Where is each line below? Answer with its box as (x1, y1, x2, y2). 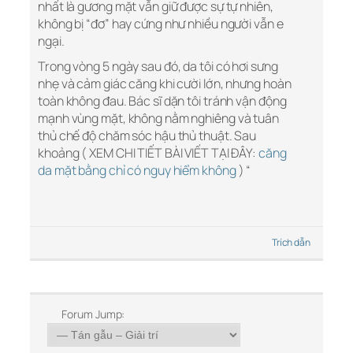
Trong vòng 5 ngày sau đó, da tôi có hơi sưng (38, 58, 278, 76)
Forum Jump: (59, 307, 125, 322)
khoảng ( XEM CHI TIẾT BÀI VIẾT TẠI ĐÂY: (38, 144, 258, 162)
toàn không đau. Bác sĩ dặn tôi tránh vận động (38, 92, 287, 110)
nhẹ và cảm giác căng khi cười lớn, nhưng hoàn (38, 75, 292, 93)
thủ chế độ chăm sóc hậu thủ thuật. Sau (38, 127, 257, 145)
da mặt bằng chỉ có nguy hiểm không (38, 162, 236, 180)
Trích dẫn (271, 236, 310, 250)
